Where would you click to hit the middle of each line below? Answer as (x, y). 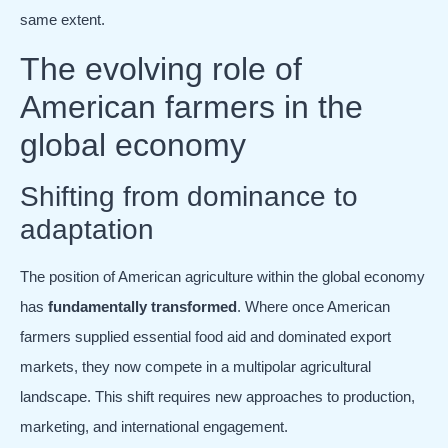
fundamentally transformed (142, 306)
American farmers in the (191, 106)
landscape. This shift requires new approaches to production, (217, 396)
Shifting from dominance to (189, 196)
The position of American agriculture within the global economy (222, 276)
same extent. (62, 20)
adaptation (87, 229)
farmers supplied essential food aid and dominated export (205, 336)
